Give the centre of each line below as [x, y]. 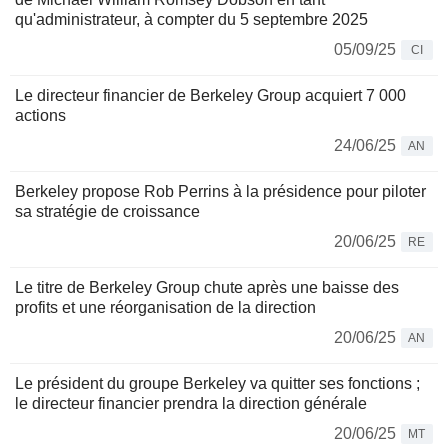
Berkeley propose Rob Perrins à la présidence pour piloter [220, 192]
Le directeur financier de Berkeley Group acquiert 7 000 [210, 96]
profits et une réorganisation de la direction [165, 308]
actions [40, 116]
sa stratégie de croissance [107, 212]
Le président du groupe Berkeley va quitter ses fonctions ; [217, 384]
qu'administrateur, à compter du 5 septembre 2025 [191, 20]
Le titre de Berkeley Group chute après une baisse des [207, 288]
